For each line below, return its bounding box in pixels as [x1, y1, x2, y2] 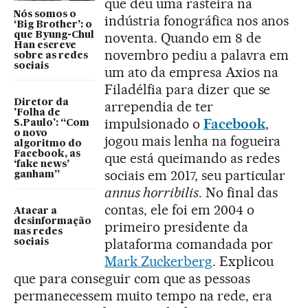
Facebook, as [14, 149, 80, 159]
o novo [14, 129, 47, 138]
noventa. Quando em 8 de [104, 29, 261, 46]
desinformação [14, 217, 91, 226]
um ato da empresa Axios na [104, 63, 278, 80]
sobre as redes [14, 51, 88, 60]
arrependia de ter [104, 98, 213, 115]
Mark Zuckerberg [104, 252, 212, 269]
